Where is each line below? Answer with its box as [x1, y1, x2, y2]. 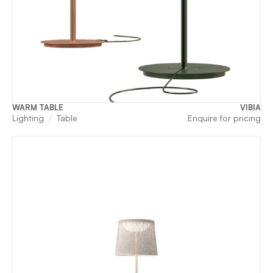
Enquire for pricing [188, 113, 261, 123]
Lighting [12, 113, 44, 123]
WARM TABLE [12, 102, 63, 112]
